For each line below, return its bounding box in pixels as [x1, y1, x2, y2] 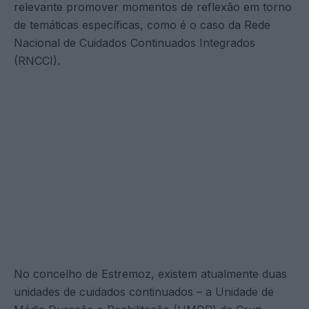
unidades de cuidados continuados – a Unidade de [14, 284, 274, 299]
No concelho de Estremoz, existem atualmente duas [14, 266, 287, 281]
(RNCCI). [14, 53, 60, 68]
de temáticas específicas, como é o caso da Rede [14, 17, 270, 32]
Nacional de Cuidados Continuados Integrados [14, 35, 255, 50]
